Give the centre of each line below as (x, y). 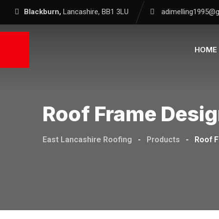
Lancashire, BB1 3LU (96, 12)
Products (163, 140)
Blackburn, (44, 12)
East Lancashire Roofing (87, 140)
